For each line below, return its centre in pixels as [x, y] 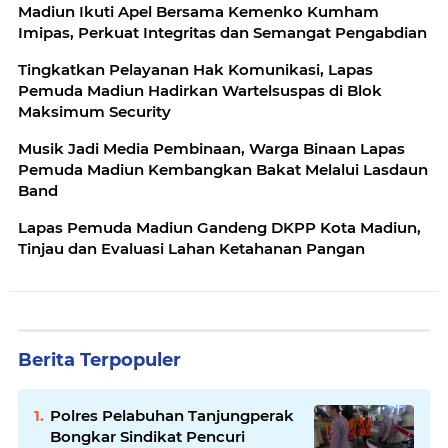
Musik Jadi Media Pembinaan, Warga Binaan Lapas [211, 149]
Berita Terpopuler [99, 360]
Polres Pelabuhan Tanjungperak [172, 416]
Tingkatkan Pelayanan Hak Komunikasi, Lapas [195, 70]
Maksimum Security [94, 112]
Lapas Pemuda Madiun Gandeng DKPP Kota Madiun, [219, 228]
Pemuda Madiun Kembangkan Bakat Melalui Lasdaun [223, 170]
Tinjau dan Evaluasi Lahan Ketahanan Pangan [191, 249]
